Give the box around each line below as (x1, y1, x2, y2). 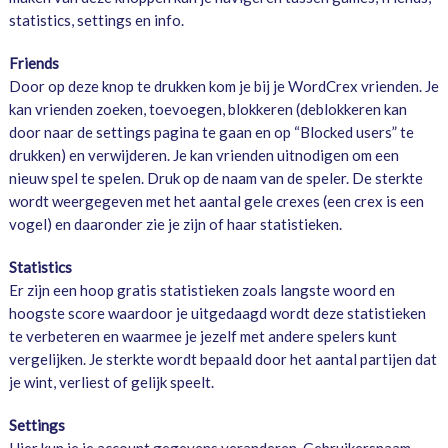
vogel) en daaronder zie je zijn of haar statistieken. (8, 215, 342, 234)
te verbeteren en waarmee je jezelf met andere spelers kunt (8, 327, 397, 346)
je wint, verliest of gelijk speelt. (8, 373, 214, 392)
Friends (8, 54, 59, 73)
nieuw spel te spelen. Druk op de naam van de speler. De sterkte (8, 169, 423, 188)
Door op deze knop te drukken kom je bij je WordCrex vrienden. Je (8, 77, 439, 96)
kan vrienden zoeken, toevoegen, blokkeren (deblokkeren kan (8, 100, 407, 119)
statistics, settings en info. (8, 11, 184, 30)
